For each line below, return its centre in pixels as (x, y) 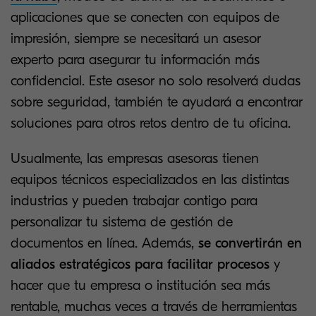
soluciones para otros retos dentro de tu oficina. (151, 123)
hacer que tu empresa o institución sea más (140, 285)
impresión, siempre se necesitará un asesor (136, 38)
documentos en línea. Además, (104, 243)
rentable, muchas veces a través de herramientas (154, 306)
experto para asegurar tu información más (135, 60)
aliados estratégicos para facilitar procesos (140, 264)
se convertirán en (250, 243)
